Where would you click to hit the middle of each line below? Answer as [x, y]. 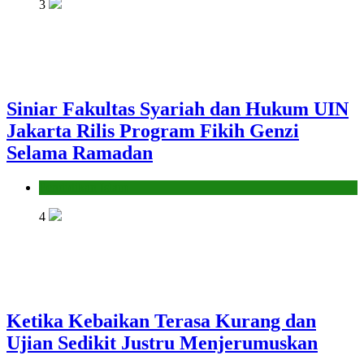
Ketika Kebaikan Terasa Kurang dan [161, 321]
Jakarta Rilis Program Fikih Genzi [153, 130]
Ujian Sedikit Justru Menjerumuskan [162, 343]
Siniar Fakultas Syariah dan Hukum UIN [178, 108]
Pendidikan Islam [83, 187]
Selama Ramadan [80, 152]
